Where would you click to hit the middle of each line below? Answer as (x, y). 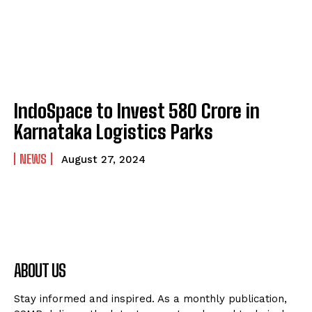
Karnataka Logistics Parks (114, 132)
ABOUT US (40, 271)
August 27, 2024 (103, 160)
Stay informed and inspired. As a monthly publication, (150, 299)
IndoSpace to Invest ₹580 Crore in (137, 111)
